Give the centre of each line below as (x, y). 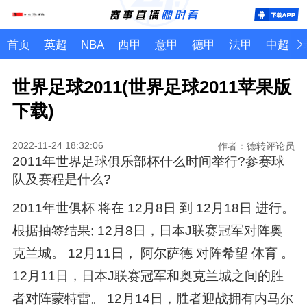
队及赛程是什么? (61, 179)
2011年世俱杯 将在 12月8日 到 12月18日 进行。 (153, 208)
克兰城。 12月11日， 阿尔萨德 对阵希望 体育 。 (153, 253)
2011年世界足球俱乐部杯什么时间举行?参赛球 (148, 161)
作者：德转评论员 (257, 146)
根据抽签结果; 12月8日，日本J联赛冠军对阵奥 (147, 230)
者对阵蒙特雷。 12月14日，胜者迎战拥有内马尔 (152, 298)
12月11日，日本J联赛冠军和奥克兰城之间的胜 (148, 275)
